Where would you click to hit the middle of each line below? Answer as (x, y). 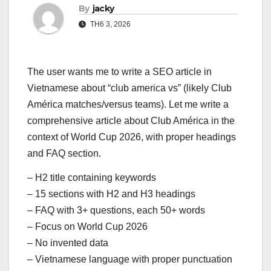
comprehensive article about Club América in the (131, 121)
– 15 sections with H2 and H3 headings (111, 194)
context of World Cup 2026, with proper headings (132, 137)
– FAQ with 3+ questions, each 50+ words (116, 210)
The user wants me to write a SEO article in (119, 72)
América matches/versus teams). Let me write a (128, 105)
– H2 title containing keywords (92, 177)
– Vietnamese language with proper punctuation (130, 259)
